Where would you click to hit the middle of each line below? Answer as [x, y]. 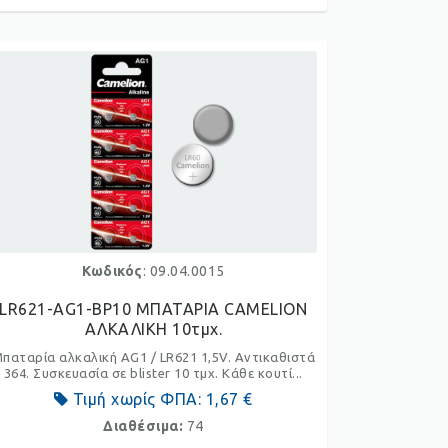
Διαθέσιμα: [145, 426]
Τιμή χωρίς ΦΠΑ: [137, 399]
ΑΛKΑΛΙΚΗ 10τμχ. [153, 329]
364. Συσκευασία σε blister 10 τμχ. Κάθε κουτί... [153, 373]
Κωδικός [112, 271]
